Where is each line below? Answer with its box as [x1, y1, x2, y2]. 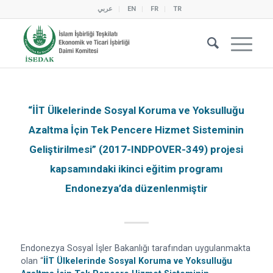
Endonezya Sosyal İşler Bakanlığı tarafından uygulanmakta [20, 243, 250, 253]
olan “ [20, 256, 43, 266]
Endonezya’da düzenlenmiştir [65, 182, 208, 194]
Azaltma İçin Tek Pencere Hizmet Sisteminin [29, 124, 244, 136]
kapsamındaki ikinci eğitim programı [49, 163, 223, 175]
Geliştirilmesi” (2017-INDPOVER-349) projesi [29, 143, 244, 155]
